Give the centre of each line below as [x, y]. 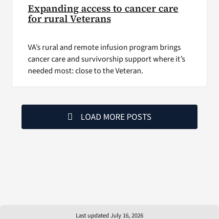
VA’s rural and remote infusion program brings [104, 48]
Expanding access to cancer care [103, 9]
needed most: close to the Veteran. [85, 71]
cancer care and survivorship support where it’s [106, 59]
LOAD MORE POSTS [116, 117]
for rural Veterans [69, 19]
